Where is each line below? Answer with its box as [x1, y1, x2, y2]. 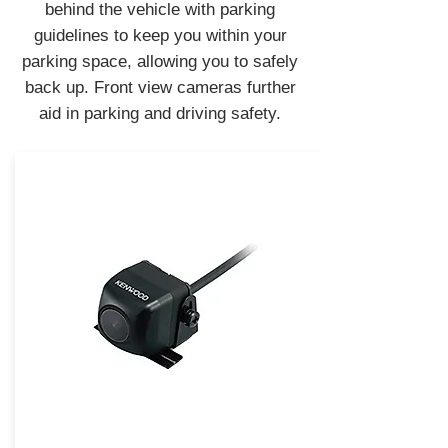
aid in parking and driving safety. [39, 104, 281, 123]
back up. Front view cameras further [24, 78, 296, 97]
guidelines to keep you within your [33, 26, 287, 45]
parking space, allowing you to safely [22, 52, 298, 71]
